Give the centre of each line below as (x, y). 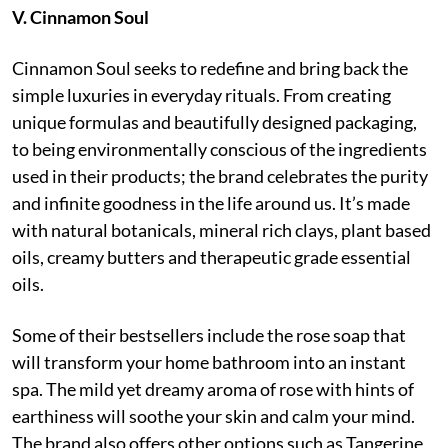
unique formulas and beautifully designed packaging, (214, 121)
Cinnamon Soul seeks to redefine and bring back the (210, 67)
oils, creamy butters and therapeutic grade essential (211, 256)
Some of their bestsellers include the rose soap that (209, 334)
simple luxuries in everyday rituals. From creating (201, 94)
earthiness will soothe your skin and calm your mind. (213, 415)
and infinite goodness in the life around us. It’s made (211, 202)
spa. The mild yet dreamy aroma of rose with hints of (213, 388)
